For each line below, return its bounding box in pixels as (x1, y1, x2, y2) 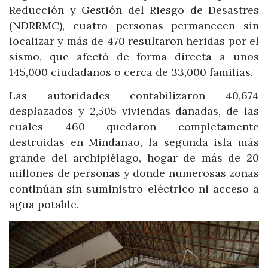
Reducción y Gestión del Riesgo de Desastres (9, 2, 259, 17)
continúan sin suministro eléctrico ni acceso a (9, 182, 259, 196)
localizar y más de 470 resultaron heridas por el (9, 33, 259, 48)
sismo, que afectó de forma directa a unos (9, 49, 259, 63)
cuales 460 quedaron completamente (9, 120, 259, 134)
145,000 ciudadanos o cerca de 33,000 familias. (9, 65, 253, 79)
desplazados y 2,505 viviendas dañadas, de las (9, 104, 259, 118)
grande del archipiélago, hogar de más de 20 (9, 151, 259, 165)
